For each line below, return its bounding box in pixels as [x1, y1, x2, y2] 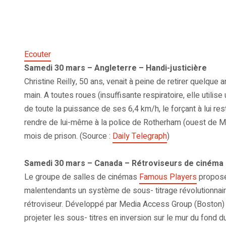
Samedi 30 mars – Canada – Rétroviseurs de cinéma [24, 157, 223, 170]
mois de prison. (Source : [24, 130, 112, 143]
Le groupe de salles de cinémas [24, 171, 139, 184]
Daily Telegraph [112, 130, 167, 143]
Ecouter [24, 48, 51, 61]
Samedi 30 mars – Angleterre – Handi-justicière [24, 62, 207, 75]
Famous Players [139, 171, 197, 184]
